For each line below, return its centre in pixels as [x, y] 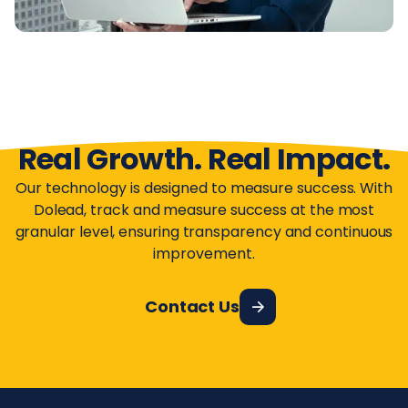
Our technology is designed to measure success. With [204, 189]
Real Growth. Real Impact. [204, 159]
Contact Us [192, 306]
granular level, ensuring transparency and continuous [204, 232]
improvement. [204, 254]
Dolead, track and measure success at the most [204, 210]
